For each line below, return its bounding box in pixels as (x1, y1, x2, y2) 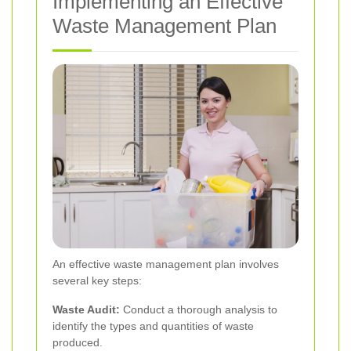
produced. (52, 335, 103, 349)
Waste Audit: (52, 302, 120, 316)
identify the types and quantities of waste (52, 319, 254, 332)
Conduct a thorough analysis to (120, 302, 277, 316)
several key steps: (52, 273, 142, 287)
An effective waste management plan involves (52, 257, 279, 270)
